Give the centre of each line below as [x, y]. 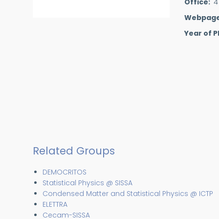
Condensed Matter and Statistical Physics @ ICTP [128, 194]
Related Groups [74, 151]
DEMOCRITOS [65, 172]
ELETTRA [55, 204]
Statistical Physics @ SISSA [88, 183]
